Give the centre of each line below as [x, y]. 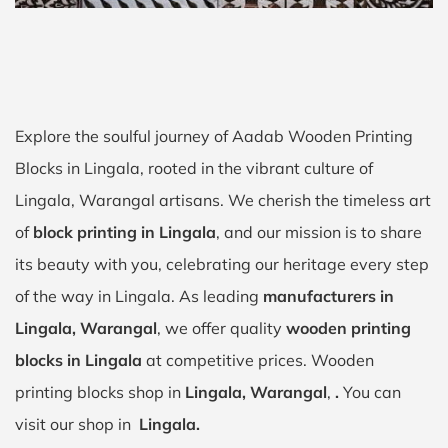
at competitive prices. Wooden [258, 360]
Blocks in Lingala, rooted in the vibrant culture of [194, 168]
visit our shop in [77, 424]
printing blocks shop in [100, 392]
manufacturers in [328, 296]
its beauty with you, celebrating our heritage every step [222, 264]
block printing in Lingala [124, 232]
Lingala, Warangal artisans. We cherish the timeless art [223, 200]
